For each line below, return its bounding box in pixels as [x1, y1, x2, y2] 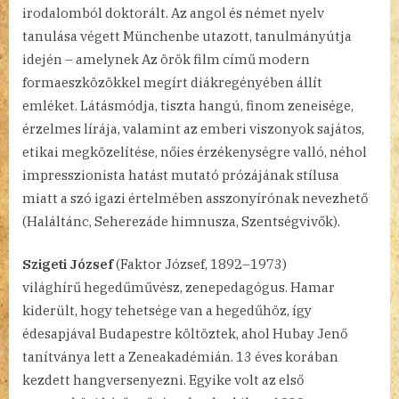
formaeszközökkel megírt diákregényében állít [22, 73, 322, 91]
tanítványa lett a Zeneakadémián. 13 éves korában [22, 348, 338, 366]
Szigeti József [22, 256, 113, 273]
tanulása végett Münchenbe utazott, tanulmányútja [22, 27, 352, 45]
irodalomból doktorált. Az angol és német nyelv [22, 4, 324, 21]
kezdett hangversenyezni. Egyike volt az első [22, 371, 304, 389]
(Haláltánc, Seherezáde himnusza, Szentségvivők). [22, 212, 340, 230]
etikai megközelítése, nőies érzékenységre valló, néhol [22, 142, 367, 160]
